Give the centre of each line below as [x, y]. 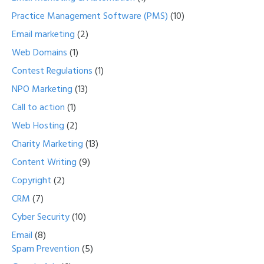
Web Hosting [38, 126]
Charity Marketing [47, 145]
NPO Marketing [42, 90]
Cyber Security [41, 218]
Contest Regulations [52, 72]
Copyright [32, 181]
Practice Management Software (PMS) [90, 17]
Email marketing [43, 35]
